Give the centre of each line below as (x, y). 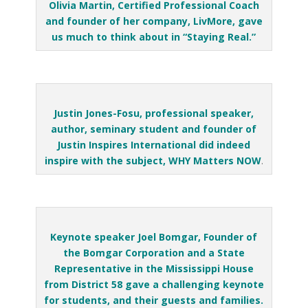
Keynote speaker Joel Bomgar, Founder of (154, 237)
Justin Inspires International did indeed (154, 145)
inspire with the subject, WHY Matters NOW (153, 161)
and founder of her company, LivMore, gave (154, 21)
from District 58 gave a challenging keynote (154, 284)
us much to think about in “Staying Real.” (154, 37)
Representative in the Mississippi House (154, 268)
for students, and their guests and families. (154, 300)
